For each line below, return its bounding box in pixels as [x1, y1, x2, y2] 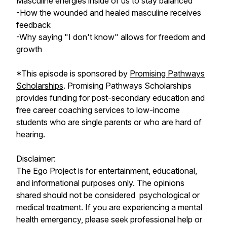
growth [16, 44, 42, 54]
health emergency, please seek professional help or [16, 214, 202, 224]
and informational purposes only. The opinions [16, 178, 184, 188]
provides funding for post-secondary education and [16, 93, 205, 103]
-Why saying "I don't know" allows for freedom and [16, 32, 205, 42]
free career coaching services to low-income [16, 105, 180, 115]
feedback [16, 20, 51, 30]
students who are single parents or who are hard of [16, 117, 202, 127]
